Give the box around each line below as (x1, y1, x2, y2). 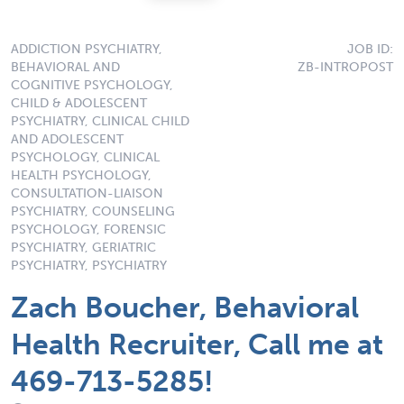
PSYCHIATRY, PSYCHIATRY (11, 257, 167, 273)
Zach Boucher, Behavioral (11, 289, 359, 325)
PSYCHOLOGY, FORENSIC (11, 221, 166, 237)
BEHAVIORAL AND (11, 59, 120, 75)
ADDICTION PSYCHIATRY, (11, 41, 162, 57)
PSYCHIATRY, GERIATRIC (11, 239, 156, 255)
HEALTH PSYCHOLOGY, (11, 167, 151, 183)
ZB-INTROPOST (298, 59, 393, 75)
